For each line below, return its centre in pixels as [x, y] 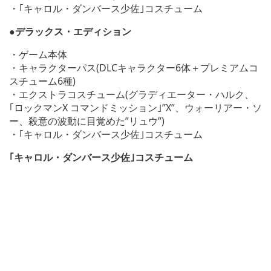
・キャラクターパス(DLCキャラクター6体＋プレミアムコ [134, 68]
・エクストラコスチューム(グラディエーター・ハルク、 [132, 95]
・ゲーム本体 [38, 55]
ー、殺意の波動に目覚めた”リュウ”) [87, 121]
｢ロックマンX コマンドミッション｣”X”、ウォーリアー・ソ [135, 108]
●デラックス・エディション [70, 32]
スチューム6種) [42, 81]
